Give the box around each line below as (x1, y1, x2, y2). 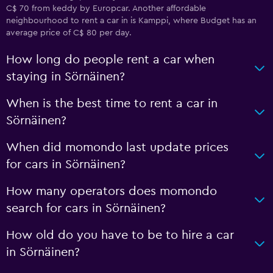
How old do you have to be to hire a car (6, 229, 234, 241)
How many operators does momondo (6, 185, 217, 197)
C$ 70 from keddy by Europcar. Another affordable (6, 4, 206, 13)
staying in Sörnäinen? (6, 71, 125, 83)
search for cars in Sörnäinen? (6, 202, 166, 214)
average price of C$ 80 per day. (6, 29, 132, 37)
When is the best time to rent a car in (6, 97, 218, 110)
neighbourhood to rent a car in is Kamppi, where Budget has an (6, 16, 257, 25)
